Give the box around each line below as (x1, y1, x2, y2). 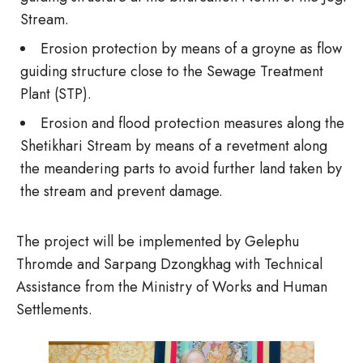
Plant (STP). (20, 83, 92, 105)
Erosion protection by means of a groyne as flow (41, 38, 342, 59)
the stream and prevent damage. (20, 181, 223, 202)
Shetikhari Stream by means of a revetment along (20, 135, 327, 156)
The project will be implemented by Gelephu (16, 231, 299, 252)
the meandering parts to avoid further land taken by (20, 158, 342, 179)
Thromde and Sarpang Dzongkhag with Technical (16, 254, 322, 275)
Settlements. (16, 299, 92, 320)
